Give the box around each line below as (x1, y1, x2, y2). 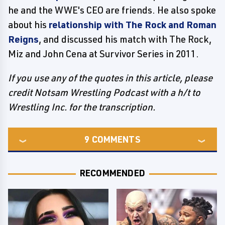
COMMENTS (91, 134, 141, 145)
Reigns (8, 33, 39, 45)
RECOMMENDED (79, 167, 146, 178)
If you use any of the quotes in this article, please (8, 72, 212, 84)
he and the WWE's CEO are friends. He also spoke (8, 4, 216, 16)
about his (8, 19, 49, 31)
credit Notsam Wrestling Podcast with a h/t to (8, 86, 200, 98)
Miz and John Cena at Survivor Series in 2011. (8, 48, 199, 60)
